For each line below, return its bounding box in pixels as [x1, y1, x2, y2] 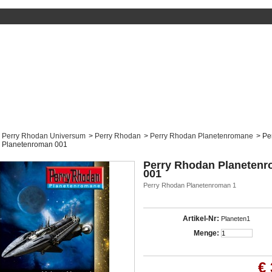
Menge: [194, 229, 219, 237]
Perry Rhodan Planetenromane [150, 132, 253, 140]
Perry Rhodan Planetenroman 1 [143, 182, 236, 189]
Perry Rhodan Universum [2, 132, 86, 140]
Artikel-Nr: [183, 214, 219, 223]
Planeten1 [221, 215, 250, 222]
